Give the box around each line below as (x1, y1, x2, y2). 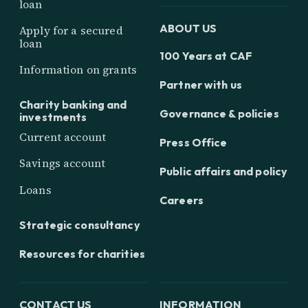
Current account (19, 129, 107, 145)
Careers (159, 193, 203, 208)
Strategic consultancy (19, 217, 140, 232)
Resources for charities (19, 246, 145, 261)
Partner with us (159, 78, 242, 92)
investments (19, 110, 87, 124)
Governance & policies (159, 107, 279, 121)
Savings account (19, 155, 106, 171)
